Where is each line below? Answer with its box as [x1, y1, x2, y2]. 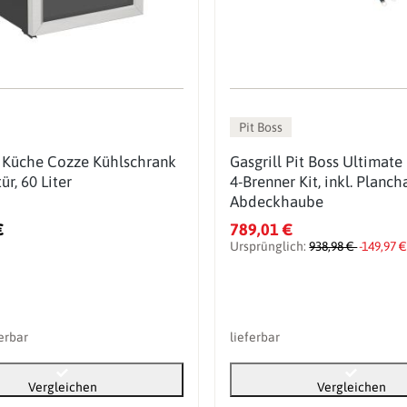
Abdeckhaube [230, 192, 324, 211]
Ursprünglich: [230, 238, 310, 253]
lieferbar [230, 329, 281, 344]
